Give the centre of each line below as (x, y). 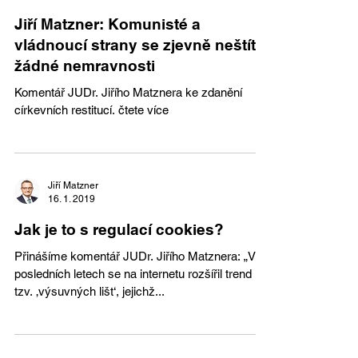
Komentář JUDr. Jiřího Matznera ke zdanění (128, 92)
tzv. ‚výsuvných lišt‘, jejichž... (143, 291)
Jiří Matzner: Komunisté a (107, 24)
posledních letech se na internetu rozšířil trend (133, 274)
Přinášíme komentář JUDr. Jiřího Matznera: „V (135, 256)
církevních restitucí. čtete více (143, 110)
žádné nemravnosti (85, 66)
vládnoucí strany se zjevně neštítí (137, 45)
